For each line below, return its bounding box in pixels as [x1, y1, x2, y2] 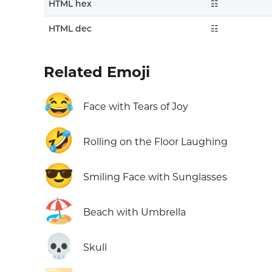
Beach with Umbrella [83, 206, 186, 219]
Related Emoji [44, 63, 150, 81]
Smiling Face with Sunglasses [83, 171, 227, 183]
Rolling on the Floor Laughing [83, 136, 228, 148]
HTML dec [49, 23, 92, 35]
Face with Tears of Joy [83, 101, 188, 113]
